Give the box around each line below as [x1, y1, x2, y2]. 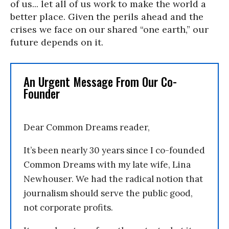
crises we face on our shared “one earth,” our [10, 24, 209, 35]
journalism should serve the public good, [24, 188, 193, 199]
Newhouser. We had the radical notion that [24, 173, 203, 185]
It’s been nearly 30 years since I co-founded [24, 145, 205, 156]
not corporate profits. [24, 202, 113, 213]
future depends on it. [10, 36, 103, 48]
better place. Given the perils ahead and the [10, 11, 203, 22]
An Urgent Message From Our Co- [24, 73, 177, 90]
